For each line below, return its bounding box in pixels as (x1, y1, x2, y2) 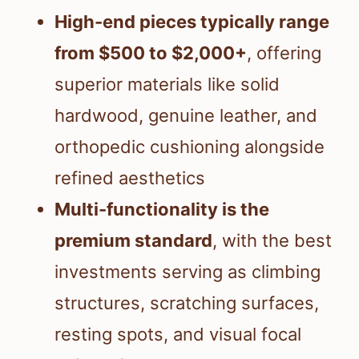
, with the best (212, 230, 332, 252)
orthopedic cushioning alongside (54, 136, 325, 158)
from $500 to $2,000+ (54, 42, 247, 64)
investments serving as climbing (54, 261, 321, 283)
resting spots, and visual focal (54, 324, 301, 345)
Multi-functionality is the (54, 199, 269, 220)
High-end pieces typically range (54, 11, 329, 33)
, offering (247, 42, 321, 64)
